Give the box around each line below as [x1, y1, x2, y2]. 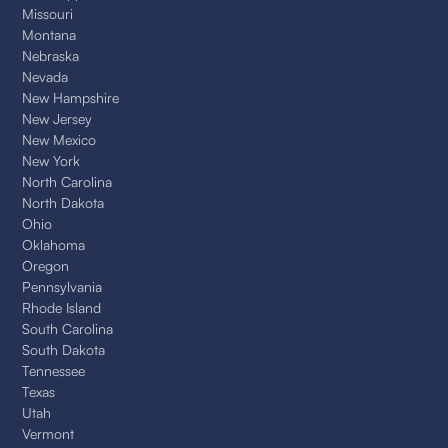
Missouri [22, 4, 74, 22]
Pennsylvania [22, 277, 103, 295]
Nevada [22, 67, 69, 85]
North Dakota [22, 193, 105, 211]
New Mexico [22, 130, 97, 148]
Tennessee [22, 361, 86, 379]
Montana [22, 25, 77, 43]
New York [22, 151, 81, 169]
